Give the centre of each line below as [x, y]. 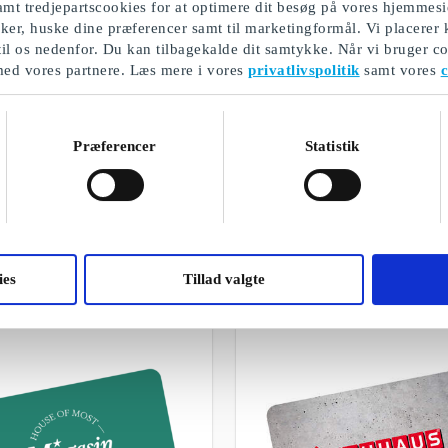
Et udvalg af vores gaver [224, 221]
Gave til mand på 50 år [224, 197]
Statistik [332, 145]
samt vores [400, 69]
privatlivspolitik [304, 69]
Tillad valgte [224, 279]
